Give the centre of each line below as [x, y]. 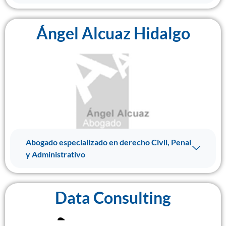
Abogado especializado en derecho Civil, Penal [108, 142]
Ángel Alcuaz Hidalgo [113, 33]
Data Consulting [113, 197]
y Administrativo [55, 154]
